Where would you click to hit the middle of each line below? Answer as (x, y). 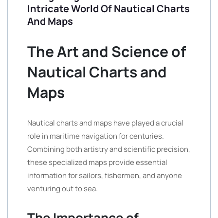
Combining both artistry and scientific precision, (109, 149)
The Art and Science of (107, 51)
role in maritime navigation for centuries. (96, 136)
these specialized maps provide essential (97, 162)
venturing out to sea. (63, 189)
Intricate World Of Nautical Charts (109, 9)
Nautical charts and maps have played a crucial (105, 123)
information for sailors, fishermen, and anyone (105, 175)
